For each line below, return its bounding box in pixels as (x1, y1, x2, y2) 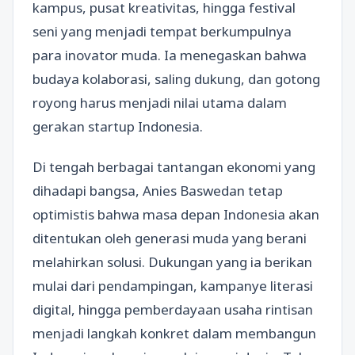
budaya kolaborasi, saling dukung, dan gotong (32, 69, 320, 88)
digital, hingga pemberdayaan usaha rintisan (32, 300, 313, 319)
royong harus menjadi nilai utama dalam (32, 93, 287, 112)
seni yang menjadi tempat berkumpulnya (32, 21, 292, 40)
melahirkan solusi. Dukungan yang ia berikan (32, 252, 312, 271)
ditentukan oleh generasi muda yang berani (32, 228, 307, 247)
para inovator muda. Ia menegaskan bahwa (32, 45, 307, 64)
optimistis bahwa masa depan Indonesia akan (32, 204, 319, 223)
